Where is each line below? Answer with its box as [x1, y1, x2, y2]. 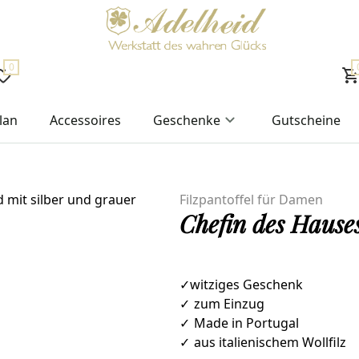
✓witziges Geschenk [179, 276, 303, 294]
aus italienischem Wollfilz [193, 333, 346, 352]
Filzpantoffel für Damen [179, 191, 323, 209]
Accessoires [50, 111, 121, 130]
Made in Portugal [193, 314, 299, 333]
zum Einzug [193, 295, 264, 313]
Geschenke [153, 111, 220, 130]
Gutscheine [272, 111, 341, 130]
